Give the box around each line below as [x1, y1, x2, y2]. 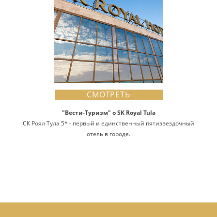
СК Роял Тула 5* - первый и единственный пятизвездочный [23, 119, 194, 127]
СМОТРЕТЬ [87, 89, 130, 100]
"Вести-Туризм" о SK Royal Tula [62, 108, 155, 117]
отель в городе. [87, 130, 130, 138]
